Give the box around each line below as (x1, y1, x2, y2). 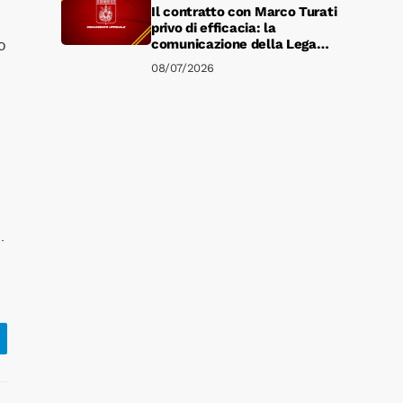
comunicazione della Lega (151, 36, 317, 52)
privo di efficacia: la (151, 20, 276, 36)
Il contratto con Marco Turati (151, 4, 337, 20)
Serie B (151, 52, 196, 68)
